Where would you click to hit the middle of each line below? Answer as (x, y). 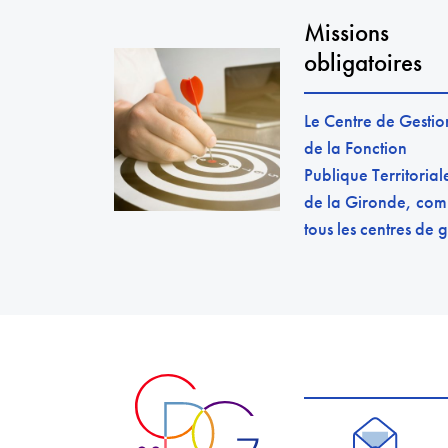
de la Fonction (355, 147)
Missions (346, 32)
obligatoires (363, 62)
